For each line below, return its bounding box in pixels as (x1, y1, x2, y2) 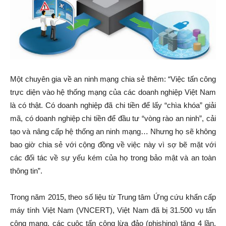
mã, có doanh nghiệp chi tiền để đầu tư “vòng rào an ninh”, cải (10, 114, 216, 123)
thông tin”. (10, 166, 42, 176)
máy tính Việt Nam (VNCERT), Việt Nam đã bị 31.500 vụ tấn (10, 206, 216, 215)
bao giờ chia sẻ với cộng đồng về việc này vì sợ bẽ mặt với (10, 140, 216, 149)
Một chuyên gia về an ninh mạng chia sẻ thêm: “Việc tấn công (10, 75, 216, 84)
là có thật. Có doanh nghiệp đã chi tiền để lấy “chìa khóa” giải (10, 101, 216, 110)
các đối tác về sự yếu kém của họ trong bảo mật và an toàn (10, 153, 216, 162)
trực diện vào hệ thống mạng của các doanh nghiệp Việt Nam (10, 88, 216, 97)
